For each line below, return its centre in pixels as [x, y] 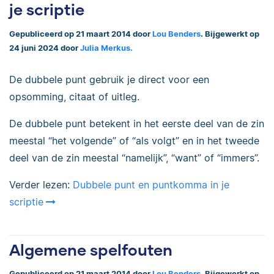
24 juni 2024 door [45, 48]
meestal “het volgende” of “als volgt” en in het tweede [134, 140]
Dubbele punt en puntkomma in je [151, 184]
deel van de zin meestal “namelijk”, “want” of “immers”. [134, 157]
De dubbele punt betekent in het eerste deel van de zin [137, 123]
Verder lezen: [41, 184]
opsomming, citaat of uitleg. [74, 96]
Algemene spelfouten [91, 249]
